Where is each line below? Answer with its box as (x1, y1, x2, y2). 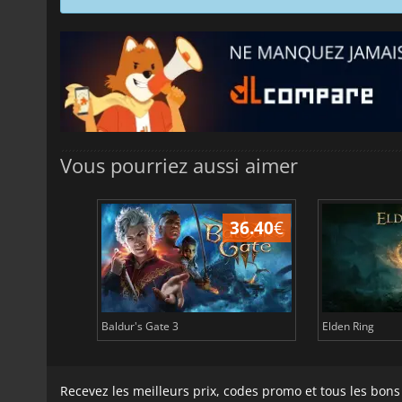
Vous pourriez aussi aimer (60, 151, 298, 179)
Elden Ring (321, 318, 374, 334)
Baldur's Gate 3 (100, 318, 179, 334)
